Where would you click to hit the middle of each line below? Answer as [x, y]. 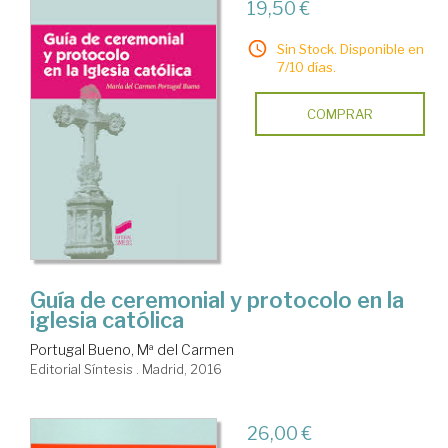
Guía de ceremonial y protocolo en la [217, 300]
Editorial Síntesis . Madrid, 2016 [126, 369]
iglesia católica [107, 320]
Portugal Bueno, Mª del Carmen [132, 350]
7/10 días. [306, 66]
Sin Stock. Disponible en [350, 48]
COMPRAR [339, 113]
